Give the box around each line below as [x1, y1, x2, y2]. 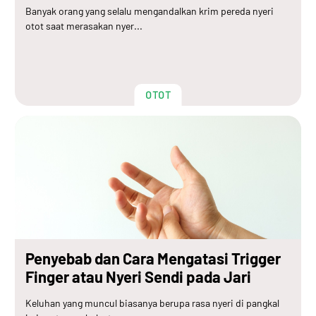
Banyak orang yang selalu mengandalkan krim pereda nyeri [25, 4, 274, 17]
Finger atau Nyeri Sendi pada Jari [25, 267, 251, 286]
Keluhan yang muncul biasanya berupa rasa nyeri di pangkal [25, 296, 279, 309]
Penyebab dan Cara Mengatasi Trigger [25, 248, 281, 267]
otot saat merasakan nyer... [25, 19, 142, 32]
